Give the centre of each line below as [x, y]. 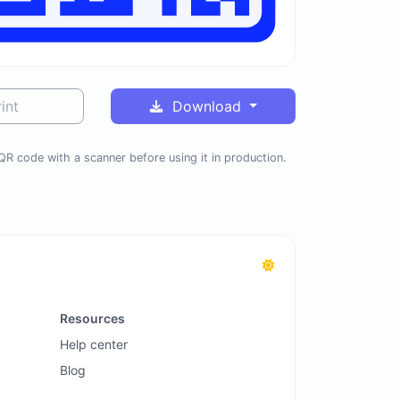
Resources [92, 318]
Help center [93, 344]
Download [206, 107]
